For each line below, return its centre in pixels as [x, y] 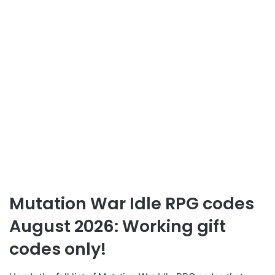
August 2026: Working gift [118, 227]
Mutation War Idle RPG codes [132, 204]
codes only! [58, 249]
